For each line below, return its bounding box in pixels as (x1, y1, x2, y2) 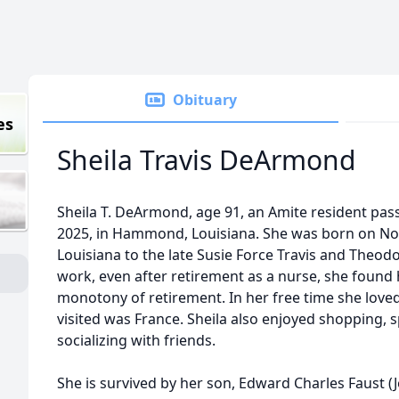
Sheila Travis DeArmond (57, 142, 355, 178)
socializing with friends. (57, 330, 216, 350)
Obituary (173, 90, 237, 110)
